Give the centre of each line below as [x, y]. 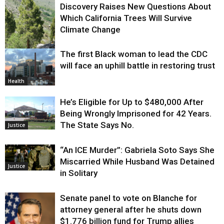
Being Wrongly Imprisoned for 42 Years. [136, 113]
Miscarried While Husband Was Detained [137, 161]
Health [16, 81]
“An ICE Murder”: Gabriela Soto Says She [137, 150]
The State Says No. [97, 125]
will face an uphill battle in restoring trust [137, 65]
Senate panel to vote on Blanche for [128, 198]
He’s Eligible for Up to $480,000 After [132, 102]
